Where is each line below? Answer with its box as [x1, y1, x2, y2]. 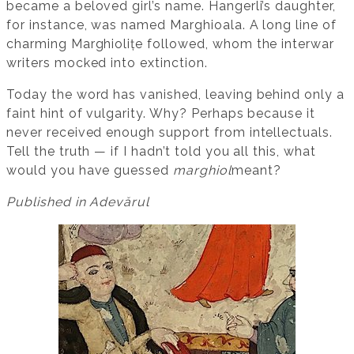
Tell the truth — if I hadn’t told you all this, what [6, 143, 316, 159]
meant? [231, 162, 281, 178]
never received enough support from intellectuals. [6, 124, 333, 140]
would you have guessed [6, 162, 174, 178]
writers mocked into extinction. [6, 55, 208, 70]
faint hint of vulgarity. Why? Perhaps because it [6, 105, 316, 121]
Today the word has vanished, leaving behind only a [6, 86, 345, 102]
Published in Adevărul [6, 194, 150, 209]
